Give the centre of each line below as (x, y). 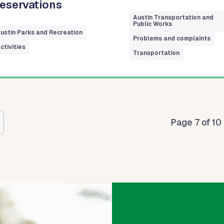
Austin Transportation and (173, 17)
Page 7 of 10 (196, 122)
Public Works (153, 24)
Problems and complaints (172, 38)
